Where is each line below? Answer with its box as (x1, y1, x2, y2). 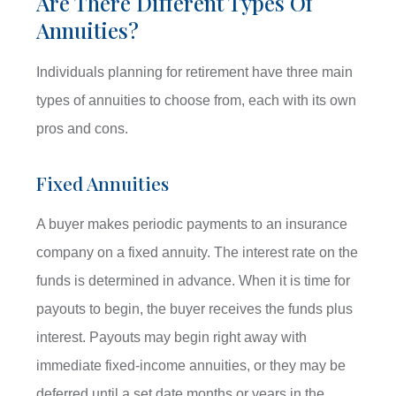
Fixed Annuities (36, 170, 170, 195)
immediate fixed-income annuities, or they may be (36, 357, 346, 373)
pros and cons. (36, 120, 129, 136)
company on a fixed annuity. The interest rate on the (36, 244, 359, 260)
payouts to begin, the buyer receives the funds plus (36, 301, 354, 316)
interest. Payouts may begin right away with (36, 329, 308, 345)
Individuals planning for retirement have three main (36, 64, 354, 80)
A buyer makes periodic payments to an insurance (36, 216, 348, 232)
